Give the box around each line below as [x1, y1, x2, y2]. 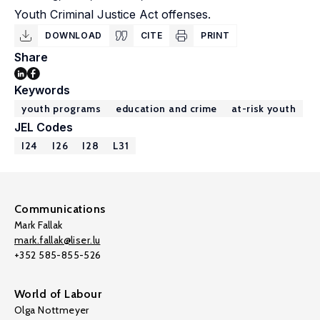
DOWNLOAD [45, 30, 102, 41]
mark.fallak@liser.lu [14, 234, 101, 246]
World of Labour [14, 287, 102, 301]
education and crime [115, 102, 218, 115]
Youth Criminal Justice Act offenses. [14, 7, 211, 21]
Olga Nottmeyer [14, 304, 89, 316]
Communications [14, 202, 106, 216]
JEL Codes [14, 120, 73, 134]
